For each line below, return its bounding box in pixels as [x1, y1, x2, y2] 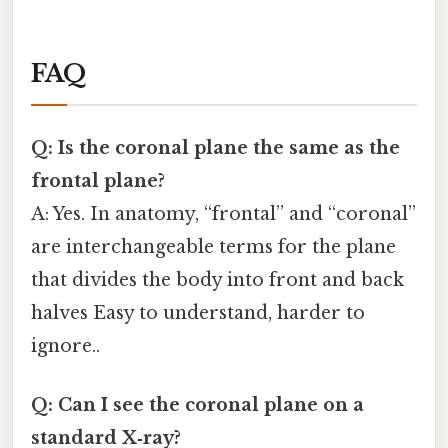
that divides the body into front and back [31, 268, 404, 291]
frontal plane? [31, 169, 165, 192]
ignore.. [31, 334, 100, 357]
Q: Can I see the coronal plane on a [31, 394, 364, 417]
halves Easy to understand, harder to [31, 301, 365, 324]
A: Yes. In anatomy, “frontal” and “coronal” [31, 202, 416, 225]
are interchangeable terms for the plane [31, 235, 396, 258]
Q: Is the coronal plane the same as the [31, 136, 400, 159]
